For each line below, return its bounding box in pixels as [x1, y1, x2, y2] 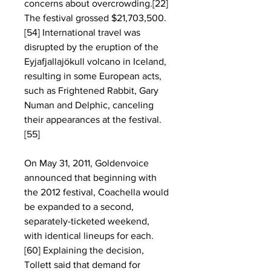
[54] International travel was [24, 27, 140, 38]
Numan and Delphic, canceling [24, 100, 154, 110]
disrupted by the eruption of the [24, 42, 158, 52]
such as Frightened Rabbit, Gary [24, 85, 158, 96]
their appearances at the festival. [24, 114, 162, 125]
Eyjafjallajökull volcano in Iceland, [24, 56, 166, 67]
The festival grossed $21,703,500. [24, 13, 166, 23]
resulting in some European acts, [24, 71, 162, 81]
